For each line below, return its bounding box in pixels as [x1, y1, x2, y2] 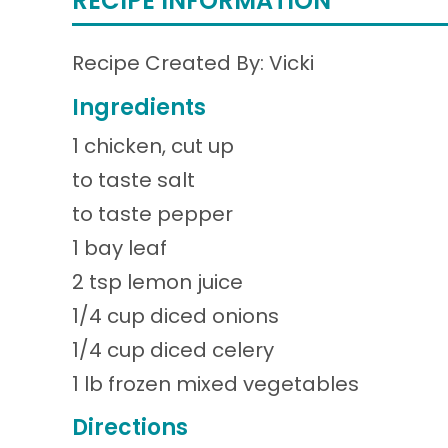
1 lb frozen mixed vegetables [72, 369, 359, 398]
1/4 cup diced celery [72, 335, 274, 364]
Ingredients [72, 91, 206, 123]
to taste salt [72, 165, 195, 194]
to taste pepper [72, 199, 233, 228]
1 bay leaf [72, 233, 167, 262]
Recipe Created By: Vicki [72, 49, 314, 78]
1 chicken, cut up [72, 131, 234, 160]
